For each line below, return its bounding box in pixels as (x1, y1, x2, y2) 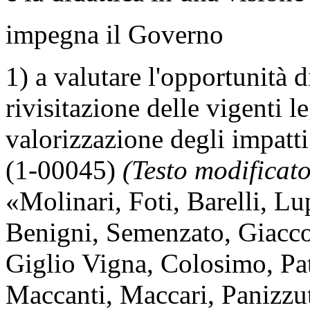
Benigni (6, 217, 92, 247)
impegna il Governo (6, 19, 224, 49)
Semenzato (106, 217, 224, 247)
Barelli (187, 185, 260, 216)
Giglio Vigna (6, 248, 147, 278)
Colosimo (161, 248, 266, 278)
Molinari (19, 185, 115, 216)
